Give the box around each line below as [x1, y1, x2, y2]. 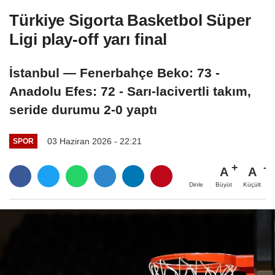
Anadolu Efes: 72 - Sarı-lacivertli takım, [9, 83, 251, 98]
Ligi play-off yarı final [9, 29, 167, 48]
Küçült [243, 180, 261, 188]
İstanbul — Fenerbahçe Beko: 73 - [9, 65, 220, 80]
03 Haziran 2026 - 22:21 [47, 136, 142, 146]
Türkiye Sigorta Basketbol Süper [9, 10, 251, 29]
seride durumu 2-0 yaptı [9, 102, 157, 117]
